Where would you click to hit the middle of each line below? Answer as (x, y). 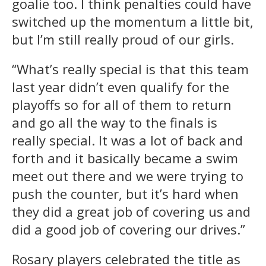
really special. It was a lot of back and (127, 140)
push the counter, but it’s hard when (125, 194)
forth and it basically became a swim (125, 158)
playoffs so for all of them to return (122, 105)
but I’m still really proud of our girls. (123, 39)
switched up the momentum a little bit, (133, 22)
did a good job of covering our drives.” (129, 229)
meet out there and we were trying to (128, 176)
